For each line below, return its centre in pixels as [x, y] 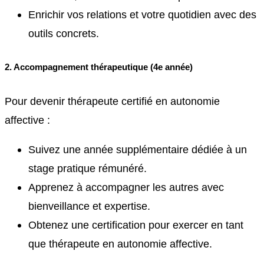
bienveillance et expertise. [89, 206]
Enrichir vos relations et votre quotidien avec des [142, 15]
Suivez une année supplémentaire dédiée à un [138, 149]
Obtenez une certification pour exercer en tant [136, 225]
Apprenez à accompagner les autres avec [126, 187]
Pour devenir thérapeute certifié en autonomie [112, 101]
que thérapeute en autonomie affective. [120, 243]
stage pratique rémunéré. [88, 168]
